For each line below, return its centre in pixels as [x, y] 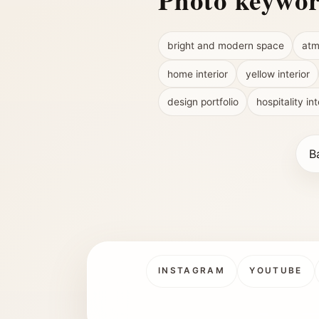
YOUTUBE [276, 271]
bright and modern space [225, 46]
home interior [197, 74]
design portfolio [203, 102]
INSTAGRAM [192, 271]
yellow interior [277, 74]
